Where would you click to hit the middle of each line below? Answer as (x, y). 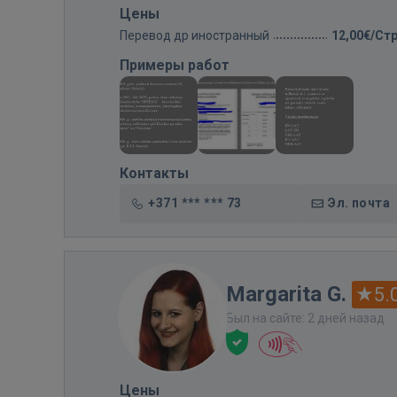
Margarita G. (289, 294)
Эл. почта (359, 203)
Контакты (154, 173)
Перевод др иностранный (195, 35)
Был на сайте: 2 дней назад (305, 318)
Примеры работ (175, 65)
